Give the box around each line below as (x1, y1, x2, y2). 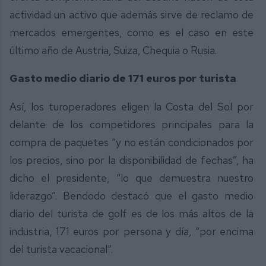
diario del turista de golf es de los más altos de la (9, 206, 254, 220)
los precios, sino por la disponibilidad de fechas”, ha (9, 153, 254, 167)
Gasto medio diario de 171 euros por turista (9, 71, 236, 85)
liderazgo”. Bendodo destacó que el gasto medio (9, 188, 254, 202)
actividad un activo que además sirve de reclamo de (9, 7, 254, 21)
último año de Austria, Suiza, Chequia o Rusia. (9, 43, 217, 57)
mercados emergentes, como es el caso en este (9, 25, 254, 39)
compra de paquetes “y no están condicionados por (9, 135, 254, 149)
